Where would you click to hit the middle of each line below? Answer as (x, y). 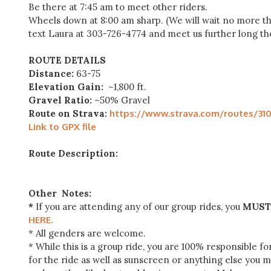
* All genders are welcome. (87, 233)
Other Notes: (60, 193)
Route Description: (73, 153)
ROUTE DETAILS (67, 60)
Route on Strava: (69, 113)
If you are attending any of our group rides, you (139, 207)
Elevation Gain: (66, 87)
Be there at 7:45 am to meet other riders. (118, 7)
